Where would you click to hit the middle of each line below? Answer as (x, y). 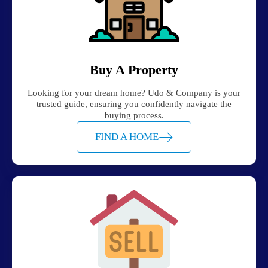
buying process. (134, 115)
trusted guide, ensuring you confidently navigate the (134, 104)
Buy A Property (134, 69)
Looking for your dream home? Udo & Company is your (134, 92)
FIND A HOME (127, 136)
